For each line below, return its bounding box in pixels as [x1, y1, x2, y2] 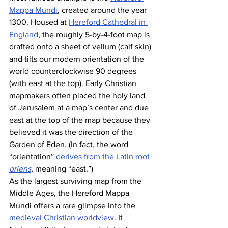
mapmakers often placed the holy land [9, 91, 147, 100]
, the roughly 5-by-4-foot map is [38, 30, 152, 39]
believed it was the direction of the [9, 127, 135, 136]
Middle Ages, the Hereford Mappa [9, 188, 131, 197]
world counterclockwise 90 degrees [9, 66, 138, 75]
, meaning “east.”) [31, 164, 95, 173]
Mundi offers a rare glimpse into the [9, 201, 137, 210]
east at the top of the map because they [9, 115, 152, 124]
